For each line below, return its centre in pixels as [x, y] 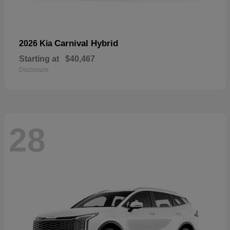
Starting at [39, 59]
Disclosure [34, 70]
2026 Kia [37, 43]
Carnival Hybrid [86, 43]
